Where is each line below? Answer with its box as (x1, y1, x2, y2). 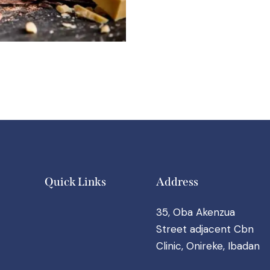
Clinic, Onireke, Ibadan (155, 239, 260, 253)
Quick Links (45, 174, 106, 189)
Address (155, 174, 198, 189)
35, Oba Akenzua (155, 205, 235, 219)
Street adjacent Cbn (155, 222, 254, 236)
